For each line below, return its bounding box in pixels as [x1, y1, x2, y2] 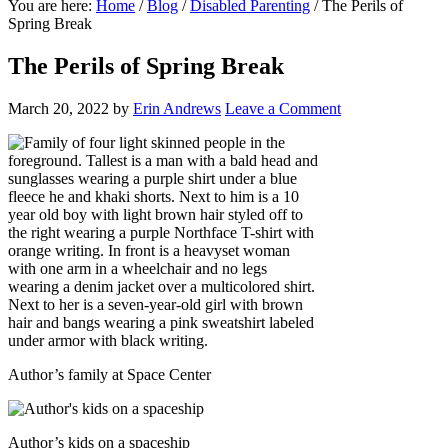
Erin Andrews [133, 99, 221, 117]
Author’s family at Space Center [8, 365, 211, 383]
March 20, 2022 [8, 99, 109, 117]
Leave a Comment [225, 99, 341, 117]
